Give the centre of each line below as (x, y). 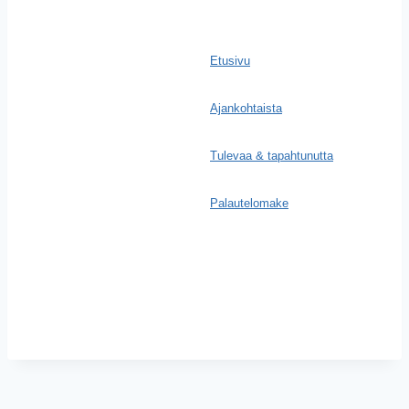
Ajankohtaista (246, 108)
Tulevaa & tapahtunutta (272, 156)
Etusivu (230, 61)
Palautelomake (249, 203)
